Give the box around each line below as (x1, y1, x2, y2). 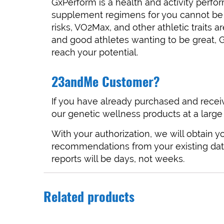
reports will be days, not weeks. (51, 153, 184, 164)
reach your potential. (51, 47, 138, 58)
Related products (43, 191, 134, 205)
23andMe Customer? (51, 76, 160, 90)
